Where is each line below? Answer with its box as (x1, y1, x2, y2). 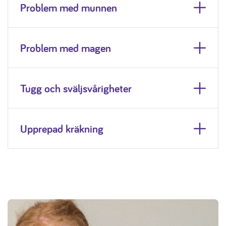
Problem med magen (20, 40, 111, 55)
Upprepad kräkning (20, 121, 103, 136)
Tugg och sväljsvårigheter (20, 81, 132, 95)
